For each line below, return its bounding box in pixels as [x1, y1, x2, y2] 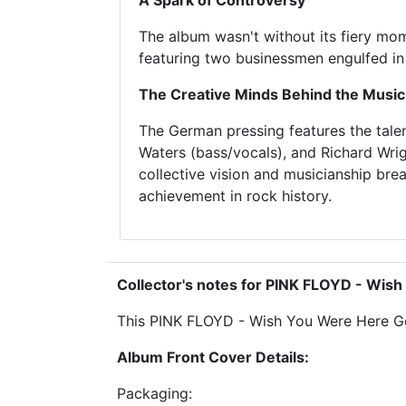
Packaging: [117, 384, 192, 402]
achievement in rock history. [139, 187, 332, 205]
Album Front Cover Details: [117, 348, 309, 366]
